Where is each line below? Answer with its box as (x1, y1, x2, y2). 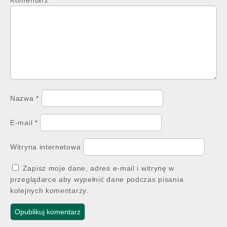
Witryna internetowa (10, 142, 81, 151)
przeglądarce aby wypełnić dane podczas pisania (10, 175, 184, 183)
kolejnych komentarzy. (10, 186, 89, 195)
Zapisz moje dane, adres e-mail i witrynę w (22, 164, 175, 172)
